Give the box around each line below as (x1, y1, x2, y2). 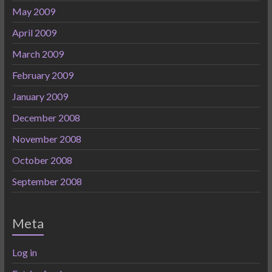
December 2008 (12, 112, 80, 123)
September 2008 (12, 175, 82, 187)
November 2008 (12, 133, 81, 144)
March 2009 (12, 48, 64, 59)
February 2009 (12, 69, 73, 81)
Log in (12, 246, 37, 258)
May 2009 (12, 5, 55, 17)
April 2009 (12, 27, 56, 38)
